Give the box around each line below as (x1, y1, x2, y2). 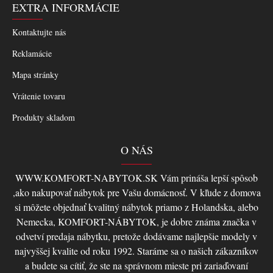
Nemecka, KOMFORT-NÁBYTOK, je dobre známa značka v (16, 215, 257, 228)
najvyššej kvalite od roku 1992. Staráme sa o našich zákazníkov (15, 244, 258, 257)
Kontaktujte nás (12, 26, 66, 38)
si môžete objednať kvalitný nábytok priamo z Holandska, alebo (15, 200, 258, 213)
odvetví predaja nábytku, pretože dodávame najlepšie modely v (16, 230, 257, 243)
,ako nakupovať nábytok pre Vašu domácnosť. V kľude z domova (12, 186, 261, 199)
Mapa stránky (12, 69, 58, 80)
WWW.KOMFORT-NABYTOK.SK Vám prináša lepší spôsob (15, 171, 258, 184)
